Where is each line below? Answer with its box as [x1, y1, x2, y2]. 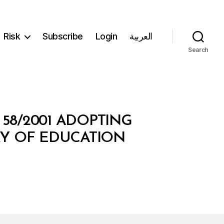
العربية [129, 31, 152, 42]
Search [187, 45, 209, 53]
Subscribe [42, 31, 83, 42]
